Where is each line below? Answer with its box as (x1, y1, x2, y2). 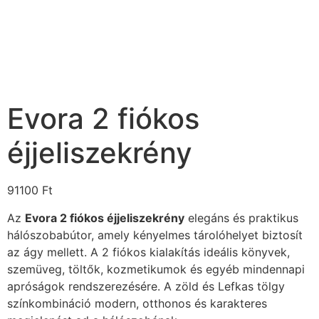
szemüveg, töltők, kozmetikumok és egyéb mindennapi (7, 261, 305, 276)
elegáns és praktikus (184, 210, 298, 225)
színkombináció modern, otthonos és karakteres (7, 296, 267, 310)
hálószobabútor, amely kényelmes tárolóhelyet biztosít (7, 227, 303, 242)
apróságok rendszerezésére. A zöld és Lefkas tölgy (7, 278, 285, 293)
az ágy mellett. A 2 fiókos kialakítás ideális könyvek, (7, 244, 290, 259)
